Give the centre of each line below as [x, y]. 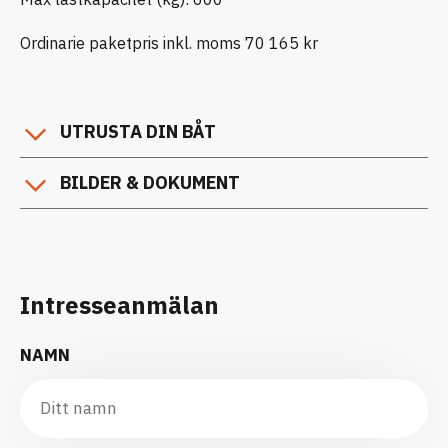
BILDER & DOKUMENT [150, 182]
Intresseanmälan [119, 304]
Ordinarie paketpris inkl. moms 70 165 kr [169, 42]
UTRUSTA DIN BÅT [138, 131]
